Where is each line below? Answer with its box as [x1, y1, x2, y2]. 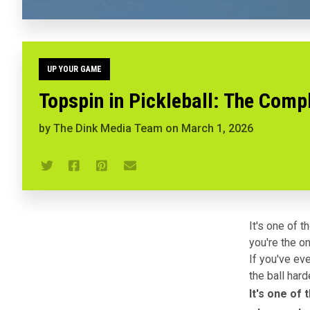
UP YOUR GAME [47, 64, 102, 75]
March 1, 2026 [181, 122, 253, 136]
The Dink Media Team [53, 122, 163, 136]
